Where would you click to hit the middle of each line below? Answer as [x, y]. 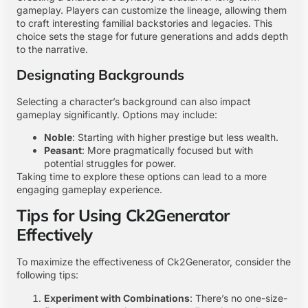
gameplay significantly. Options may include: [117, 114]
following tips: [47, 275]
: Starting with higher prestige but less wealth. [175, 137]
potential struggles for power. [110, 163]
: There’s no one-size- [239, 298]
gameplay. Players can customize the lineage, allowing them [152, 10]
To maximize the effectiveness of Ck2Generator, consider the [154, 262]
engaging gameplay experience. [89, 189]
